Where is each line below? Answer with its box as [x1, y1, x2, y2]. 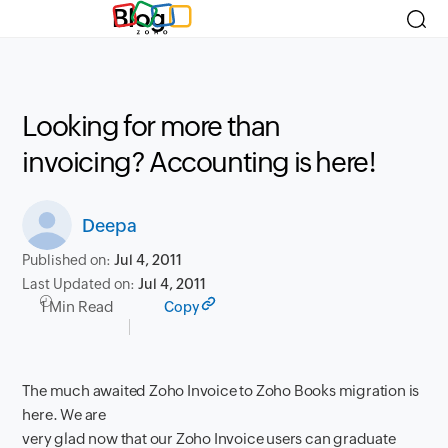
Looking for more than [22, 110, 281, 142]
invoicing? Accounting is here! [22, 146, 376, 178]
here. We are [22, 406, 107, 423]
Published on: [22, 252, 115, 268]
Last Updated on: [22, 276, 139, 292]
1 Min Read [40, 298, 115, 315]
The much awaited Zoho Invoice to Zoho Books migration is [22, 382, 420, 399]
